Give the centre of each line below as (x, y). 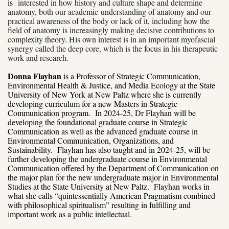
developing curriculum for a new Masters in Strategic (93, 103)
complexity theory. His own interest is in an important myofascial (111, 39)
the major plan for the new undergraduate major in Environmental (113, 177)
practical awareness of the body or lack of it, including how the (109, 20)
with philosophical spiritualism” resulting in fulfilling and (99, 204)
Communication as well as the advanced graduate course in (103, 131)
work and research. (38, 57)
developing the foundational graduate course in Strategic (98, 122)
